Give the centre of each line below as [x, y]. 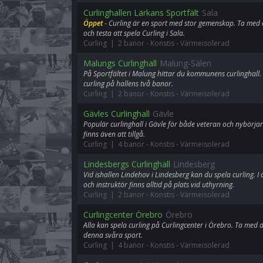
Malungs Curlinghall [120, 63]
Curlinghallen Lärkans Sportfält [141, 13]
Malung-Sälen [186, 63]
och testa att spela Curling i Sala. [134, 33]
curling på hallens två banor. [128, 84]
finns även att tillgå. [114, 134]
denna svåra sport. [113, 235]
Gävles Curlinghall [117, 114]
